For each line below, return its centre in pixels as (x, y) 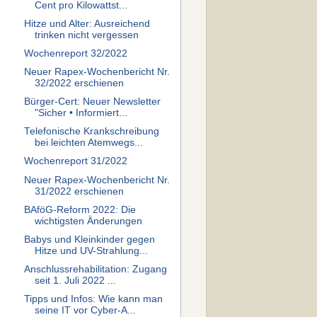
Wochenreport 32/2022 (75, 53)
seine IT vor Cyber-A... (85, 310)
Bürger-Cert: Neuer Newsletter (92, 102)
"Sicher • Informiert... (81, 113)
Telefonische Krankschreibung (91, 132)
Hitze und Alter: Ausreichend (87, 23)
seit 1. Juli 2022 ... (75, 280)
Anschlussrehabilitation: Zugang (95, 269)
